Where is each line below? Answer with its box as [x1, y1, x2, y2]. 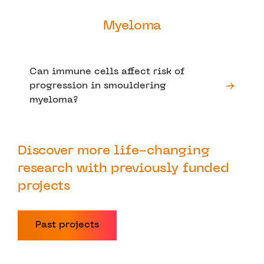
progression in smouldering [29, 81, 166, 91]
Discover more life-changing [18, 144, 210, 157]
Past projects [35, 220, 99, 230]
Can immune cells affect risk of [29, 67, 184, 77]
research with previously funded [18, 162, 229, 175]
